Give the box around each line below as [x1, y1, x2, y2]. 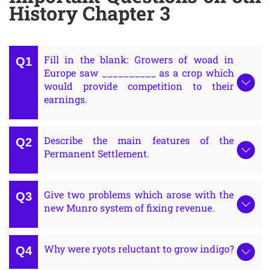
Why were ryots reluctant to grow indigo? [44, 242, 234, 256]
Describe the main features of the [44, 134, 234, 147]
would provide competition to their [44, 80, 234, 93]
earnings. [44, 93, 87, 106]
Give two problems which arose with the [44, 188, 234, 201]
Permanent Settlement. [44, 147, 149, 160]
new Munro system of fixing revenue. [44, 201, 215, 215]
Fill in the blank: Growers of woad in [44, 53, 234, 66]
